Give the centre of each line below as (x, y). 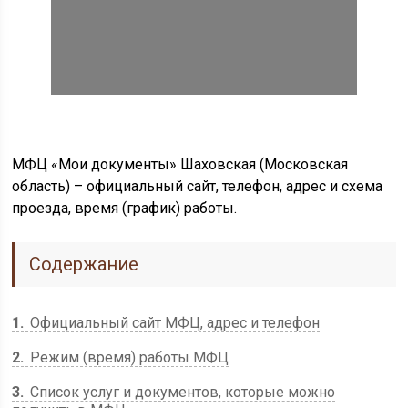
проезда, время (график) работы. (125, 208)
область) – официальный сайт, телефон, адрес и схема (198, 186)
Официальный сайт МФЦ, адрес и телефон (173, 323)
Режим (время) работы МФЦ (128, 357)
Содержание (84, 264)
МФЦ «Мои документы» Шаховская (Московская (180, 164)
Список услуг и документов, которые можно (181, 392)
